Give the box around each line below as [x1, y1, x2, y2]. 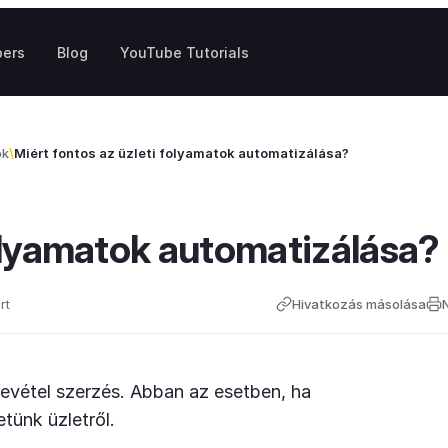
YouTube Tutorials [119, 43, 249, 61]
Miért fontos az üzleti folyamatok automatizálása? [14, 145, 349, 161]
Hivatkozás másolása [292, 296, 426, 312]
